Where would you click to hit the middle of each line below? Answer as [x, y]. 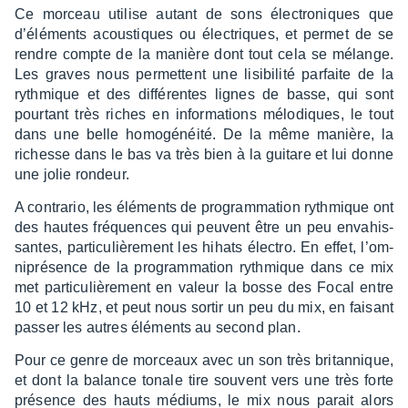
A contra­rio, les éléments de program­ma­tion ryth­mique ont [204, 207]
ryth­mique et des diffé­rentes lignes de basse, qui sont [204, 94]
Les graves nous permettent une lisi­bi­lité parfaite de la [204, 74]
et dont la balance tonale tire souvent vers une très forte [204, 380]
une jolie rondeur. [72, 174]
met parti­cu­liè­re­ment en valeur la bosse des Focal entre [204, 287]
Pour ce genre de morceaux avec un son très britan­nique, [204, 360]
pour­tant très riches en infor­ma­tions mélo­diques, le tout [204, 114]
